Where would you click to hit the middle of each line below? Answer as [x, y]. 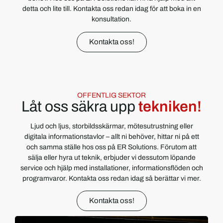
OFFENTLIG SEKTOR [111, 95]
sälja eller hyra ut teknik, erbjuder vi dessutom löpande [111, 157]
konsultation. [111, 19]
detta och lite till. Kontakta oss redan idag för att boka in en [111, 9]
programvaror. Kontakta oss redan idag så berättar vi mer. [111, 178]
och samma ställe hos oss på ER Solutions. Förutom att [111, 147]
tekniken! [170, 106]
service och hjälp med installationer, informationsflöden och [111, 168]
